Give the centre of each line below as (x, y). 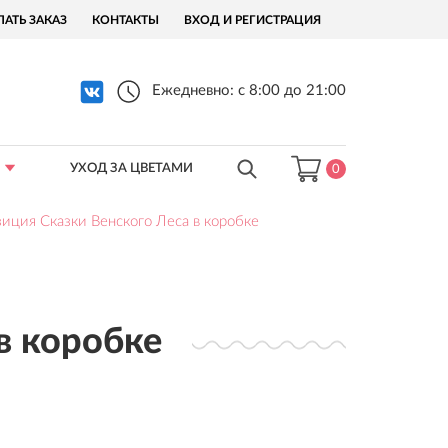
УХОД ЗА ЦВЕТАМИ (131, 168)
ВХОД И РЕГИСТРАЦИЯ (252, 19)
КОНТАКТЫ (125, 19)
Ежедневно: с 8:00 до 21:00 (249, 91)
